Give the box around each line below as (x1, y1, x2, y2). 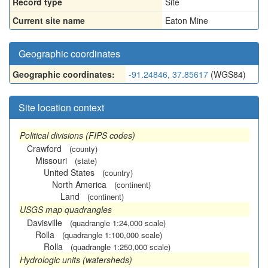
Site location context (19, 100, 104, 114)
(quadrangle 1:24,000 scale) (70, 217, 166, 229)
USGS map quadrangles (20, 203, 112, 215)
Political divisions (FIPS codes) (20, 129, 135, 141)
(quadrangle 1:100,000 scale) (62, 229, 162, 240)
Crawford (27, 142, 62, 154)
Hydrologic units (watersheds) (20, 254, 132, 266)
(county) (69, 143, 98, 154)
